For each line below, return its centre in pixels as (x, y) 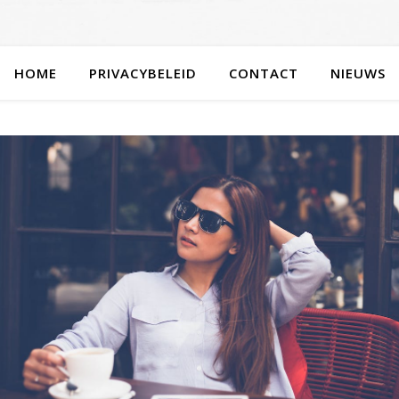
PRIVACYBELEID (142, 73)
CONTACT (263, 73)
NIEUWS (358, 73)
